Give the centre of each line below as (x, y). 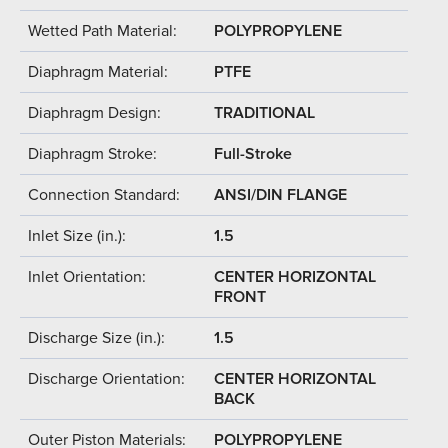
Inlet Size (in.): (77, 235)
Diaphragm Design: (94, 112)
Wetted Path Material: (102, 30)
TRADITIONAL (264, 112)
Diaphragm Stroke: (92, 153)
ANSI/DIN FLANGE (280, 194)
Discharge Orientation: (106, 378)
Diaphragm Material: (98, 71)
